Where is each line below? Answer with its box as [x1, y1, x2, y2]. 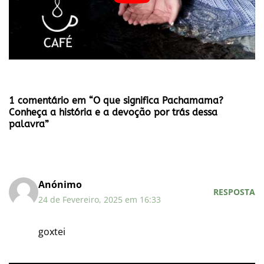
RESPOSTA [213, 186, 255, 198]
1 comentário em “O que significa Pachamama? [9, 94, 223, 106]
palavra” [9, 118, 49, 130]
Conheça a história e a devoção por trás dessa [9, 106, 217, 118]
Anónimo [38, 177, 82, 191]
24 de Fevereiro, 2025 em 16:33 [38, 193, 161, 205]
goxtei [38, 225, 65, 238]
